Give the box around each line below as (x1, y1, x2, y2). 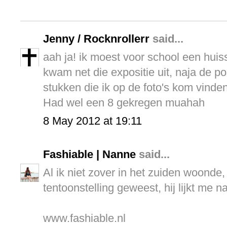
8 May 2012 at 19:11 (43, 115, 142, 128)
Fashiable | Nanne (43, 148, 136, 161)
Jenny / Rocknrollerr (43, 32, 149, 46)
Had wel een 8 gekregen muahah (43, 96, 205, 109)
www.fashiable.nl (43, 212, 126, 225)
